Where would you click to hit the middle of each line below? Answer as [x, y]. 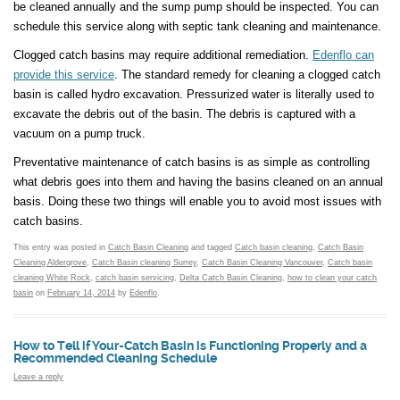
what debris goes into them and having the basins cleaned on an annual [198, 182]
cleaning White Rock [52, 278]
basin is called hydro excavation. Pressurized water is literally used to [194, 95]
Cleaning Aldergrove [50, 263]
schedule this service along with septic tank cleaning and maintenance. [197, 27]
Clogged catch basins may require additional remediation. [163, 55]
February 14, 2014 [81, 293]
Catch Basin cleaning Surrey [144, 263]
